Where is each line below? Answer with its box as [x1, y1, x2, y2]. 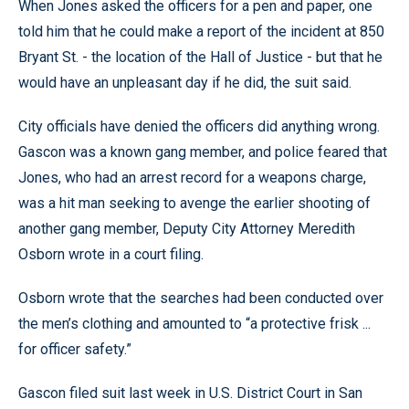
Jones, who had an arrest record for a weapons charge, [18, 169, 366, 186]
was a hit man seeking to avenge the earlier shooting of [18, 194, 371, 212]
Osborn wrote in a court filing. [18, 246, 204, 263]
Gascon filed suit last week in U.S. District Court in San [18, 384, 362, 402]
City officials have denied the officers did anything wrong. [18, 118, 380, 135]
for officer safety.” [18, 341, 131, 358]
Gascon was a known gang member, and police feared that [18, 143, 387, 161]
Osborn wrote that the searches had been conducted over [18, 289, 383, 307]
